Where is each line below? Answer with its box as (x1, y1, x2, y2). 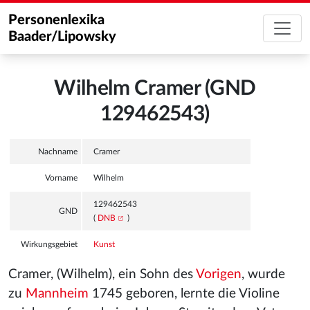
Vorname (45, 174, 77, 182)
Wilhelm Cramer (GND (53, 78, 257, 99)
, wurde (241, 268, 285, 281)
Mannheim (26, 287, 89, 300)
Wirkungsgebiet (21, 240, 77, 248)
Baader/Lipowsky (8, 30, 116, 44)
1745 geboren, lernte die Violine (89, 287, 280, 300)
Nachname (38, 147, 77, 156)
